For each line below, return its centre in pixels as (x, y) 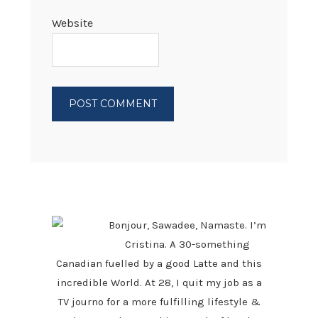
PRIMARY (60, 181)
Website (72, 23)
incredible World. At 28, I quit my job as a (159, 282)
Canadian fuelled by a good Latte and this (159, 263)
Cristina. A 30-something (187, 244)
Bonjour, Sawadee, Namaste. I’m (187, 225)
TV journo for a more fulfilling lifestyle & (159, 301)
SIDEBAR (59, 196)
